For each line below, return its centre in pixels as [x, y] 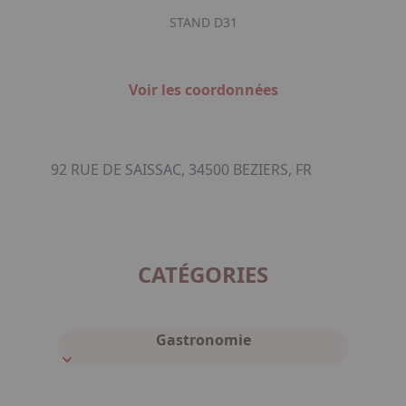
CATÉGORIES [203, 274]
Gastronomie [203, 340]
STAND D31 [203, 22]
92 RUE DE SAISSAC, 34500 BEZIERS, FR [181, 169]
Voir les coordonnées [203, 90]
